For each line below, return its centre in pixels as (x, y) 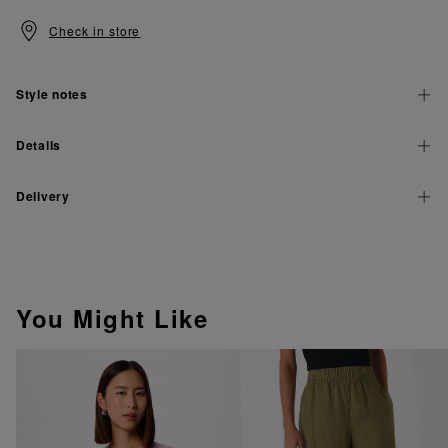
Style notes (52, 94)
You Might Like (112, 318)
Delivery (43, 196)
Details (39, 145)
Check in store (95, 31)
